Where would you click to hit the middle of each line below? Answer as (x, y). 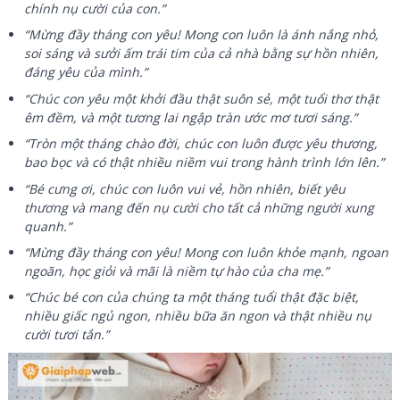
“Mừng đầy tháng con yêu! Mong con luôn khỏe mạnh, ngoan (207, 252)
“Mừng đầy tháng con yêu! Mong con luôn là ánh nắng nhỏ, (202, 35)
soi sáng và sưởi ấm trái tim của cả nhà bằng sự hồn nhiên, (202, 54)
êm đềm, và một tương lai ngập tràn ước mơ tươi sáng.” (191, 117)
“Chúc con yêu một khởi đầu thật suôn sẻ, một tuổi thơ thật (202, 98)
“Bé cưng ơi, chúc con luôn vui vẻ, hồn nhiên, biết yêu (185, 188)
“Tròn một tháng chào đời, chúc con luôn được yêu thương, (201, 144)
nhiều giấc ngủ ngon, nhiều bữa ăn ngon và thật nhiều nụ (198, 316)
